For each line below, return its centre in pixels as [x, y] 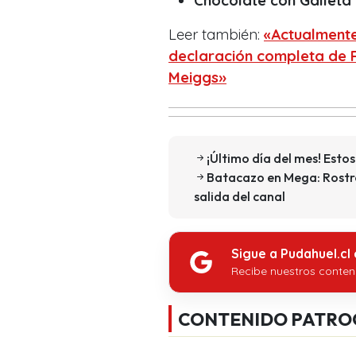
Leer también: [216, 34]
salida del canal [240, 196]
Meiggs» [197, 77]
